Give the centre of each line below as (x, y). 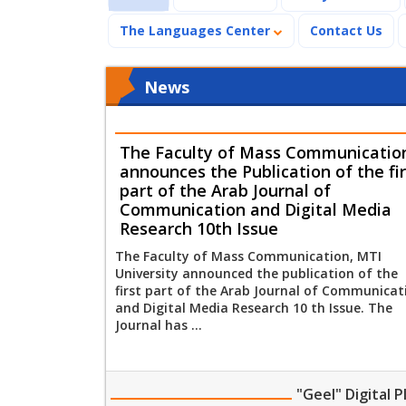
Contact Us (346, 30)
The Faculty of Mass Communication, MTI (248, 256)
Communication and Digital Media (256, 209)
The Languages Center (197, 30)
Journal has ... (159, 324)
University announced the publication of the (256, 273)
